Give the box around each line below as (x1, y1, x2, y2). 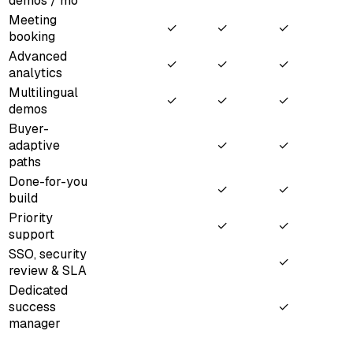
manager (9, 315, 61, 333)
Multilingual (9, 84, 78, 102)
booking (9, 28, 55, 46)
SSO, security (9, 246, 87, 263)
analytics (9, 65, 62, 82)
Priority (9, 210, 53, 227)
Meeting (9, 12, 57, 29)
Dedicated (9, 282, 68, 299)
